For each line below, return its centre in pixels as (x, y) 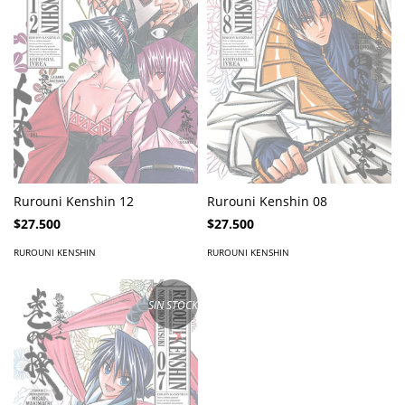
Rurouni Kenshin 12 (74, 202)
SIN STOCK (173, 304)
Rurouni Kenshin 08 (267, 202)
